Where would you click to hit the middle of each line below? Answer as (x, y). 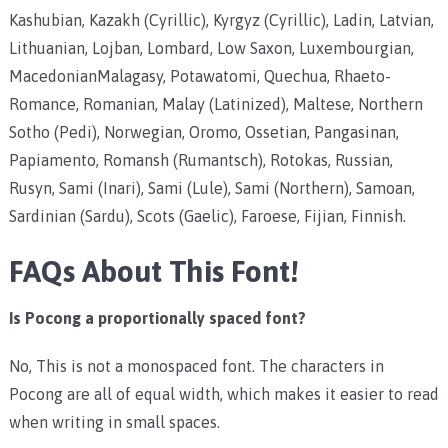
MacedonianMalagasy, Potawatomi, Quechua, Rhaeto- (199, 75)
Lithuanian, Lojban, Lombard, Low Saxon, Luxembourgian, (211, 47)
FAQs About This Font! (153, 270)
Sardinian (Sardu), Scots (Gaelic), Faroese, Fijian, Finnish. (207, 215)
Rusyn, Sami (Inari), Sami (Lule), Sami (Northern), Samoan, (211, 187)
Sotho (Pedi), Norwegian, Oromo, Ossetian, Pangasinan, (203, 131)
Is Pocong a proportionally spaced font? (157, 317)
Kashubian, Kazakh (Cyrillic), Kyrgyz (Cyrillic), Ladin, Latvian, (221, 19)
